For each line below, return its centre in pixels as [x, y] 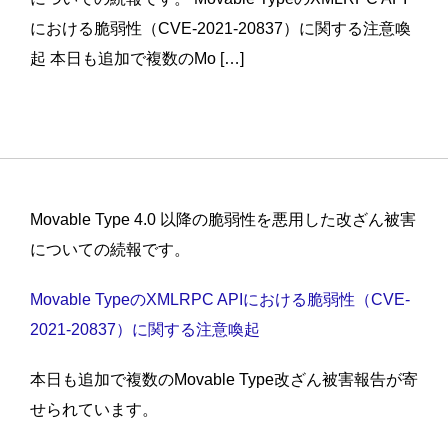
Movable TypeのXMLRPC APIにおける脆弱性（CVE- [220, 300]
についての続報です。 [110, 250]
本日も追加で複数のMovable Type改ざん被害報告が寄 [224, 380]
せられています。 [94, 410]
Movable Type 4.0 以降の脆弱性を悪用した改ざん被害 [223, 220]
